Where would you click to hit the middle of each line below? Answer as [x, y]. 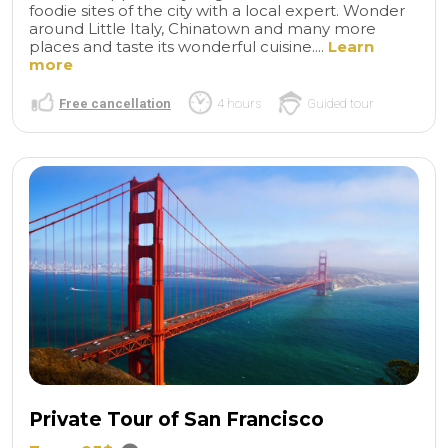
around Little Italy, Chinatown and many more [202, 28]
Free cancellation [115, 103]
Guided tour [340, 103]
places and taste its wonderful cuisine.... [178, 46]
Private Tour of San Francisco [176, 420]
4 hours [239, 103]
